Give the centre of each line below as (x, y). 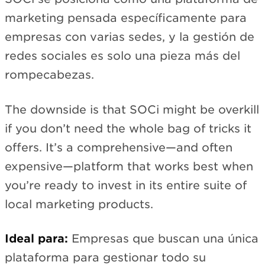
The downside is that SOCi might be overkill (132, 109)
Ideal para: (36, 239)
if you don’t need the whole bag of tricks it (128, 128)
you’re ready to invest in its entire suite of (126, 185)
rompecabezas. (49, 75)
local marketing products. (79, 204)
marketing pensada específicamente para (126, 18)
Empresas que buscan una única (163, 239)
